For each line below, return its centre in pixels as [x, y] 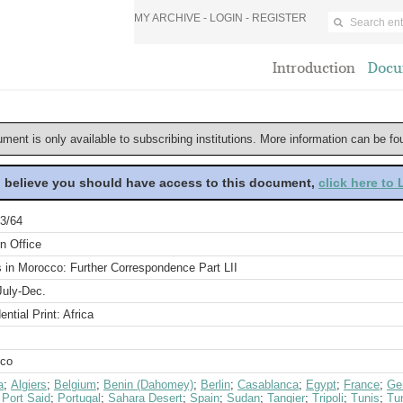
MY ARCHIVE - [172, 18]
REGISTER [279, 18]
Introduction [314, 68]
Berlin [215, 385]
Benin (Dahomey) [148, 385]
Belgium [75, 385]
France [362, 385]
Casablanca [268, 385]
